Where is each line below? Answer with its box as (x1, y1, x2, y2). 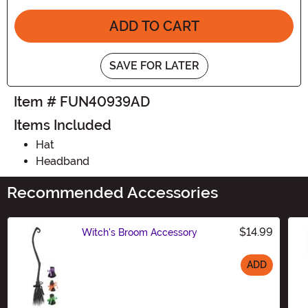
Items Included (14, 116, 111, 133)
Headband (36, 154, 89, 168)
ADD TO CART (109, 17, 199, 34)
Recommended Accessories (7, 183, 218, 202)
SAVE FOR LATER (109, 58, 199, 72)
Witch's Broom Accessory (82, 226, 197, 238)
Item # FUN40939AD (14, 93, 150, 110)
